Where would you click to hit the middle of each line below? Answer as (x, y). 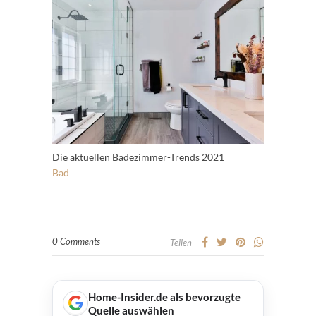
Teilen (181, 242)
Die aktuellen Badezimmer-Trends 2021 (138, 157)
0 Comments (76, 241)
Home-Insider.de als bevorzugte (164, 297)
